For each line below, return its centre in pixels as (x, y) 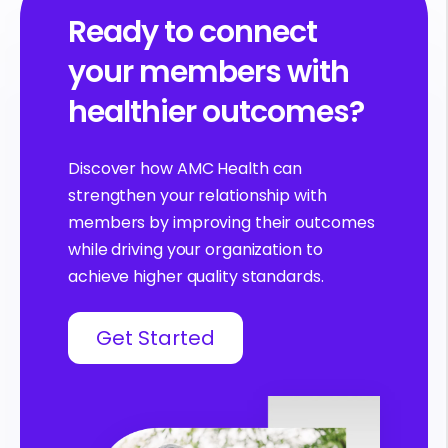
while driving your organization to (195, 249)
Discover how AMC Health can (185, 168)
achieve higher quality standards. (196, 276)
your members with (208, 72)
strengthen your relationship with (197, 195)
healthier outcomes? (216, 112)
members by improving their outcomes (221, 222)
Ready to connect (192, 32)
